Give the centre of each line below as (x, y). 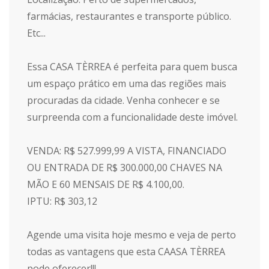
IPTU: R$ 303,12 (62, 201)
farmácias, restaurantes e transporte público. (129, 16)
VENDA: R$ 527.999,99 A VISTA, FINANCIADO (127, 151)
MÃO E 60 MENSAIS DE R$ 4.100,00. (106, 184)
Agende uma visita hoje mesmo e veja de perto (131, 235)
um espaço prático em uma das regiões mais (127, 83)
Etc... (36, 33)
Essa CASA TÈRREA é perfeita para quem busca (132, 67)
